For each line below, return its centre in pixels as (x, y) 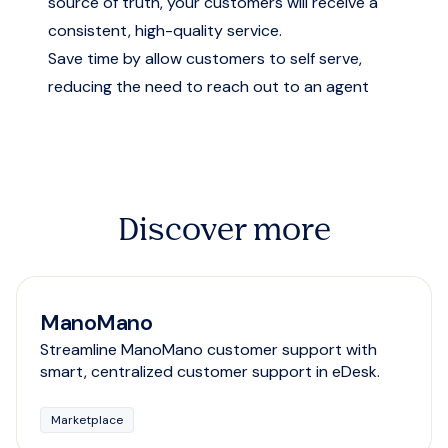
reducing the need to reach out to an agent (208, 86)
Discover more (224, 232)
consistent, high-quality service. (165, 30)
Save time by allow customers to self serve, (205, 58)
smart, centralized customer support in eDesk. (210, 371)
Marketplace (87, 420)
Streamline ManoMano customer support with (208, 349)
